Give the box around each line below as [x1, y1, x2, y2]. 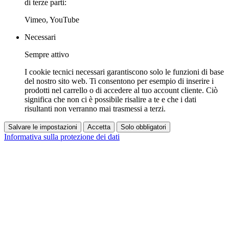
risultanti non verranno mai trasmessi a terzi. [25, 104, 166, 113]
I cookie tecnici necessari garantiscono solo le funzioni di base [25, 67, 224, 76]
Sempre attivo [25, 50, 69, 59]
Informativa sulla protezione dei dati [4, 132, 120, 141]
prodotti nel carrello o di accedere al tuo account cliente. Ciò [25, 85, 218, 95]
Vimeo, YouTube [25, 15, 79, 24]
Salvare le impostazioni [8, 123, 77, 131]
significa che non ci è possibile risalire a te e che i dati [25, 95, 196, 104]
